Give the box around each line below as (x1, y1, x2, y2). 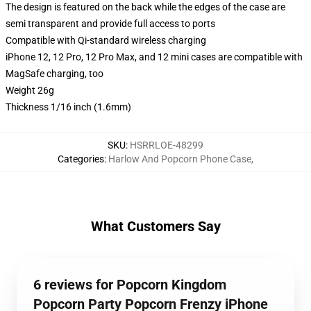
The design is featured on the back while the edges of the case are (6, 1, 285, 12)
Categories (58, 153, 104, 165)
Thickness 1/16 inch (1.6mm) (6, 101, 131, 112)
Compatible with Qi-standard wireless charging (6, 35, 206, 46)
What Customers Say (90, 218, 221, 235)
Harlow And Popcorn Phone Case (108, 153, 251, 165)
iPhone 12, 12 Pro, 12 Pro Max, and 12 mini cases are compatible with (6, 51, 303, 62)
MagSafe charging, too (6, 68, 103, 79)
